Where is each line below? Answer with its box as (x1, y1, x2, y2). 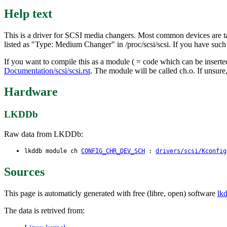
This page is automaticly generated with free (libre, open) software (4, 188, 217, 198)
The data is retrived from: (4, 206, 85, 215)
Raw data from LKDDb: (4, 130, 83, 139)
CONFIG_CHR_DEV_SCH (81, 147, 145, 155)
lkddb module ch (24, 147, 81, 155)
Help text (4, 7, 52, 20)
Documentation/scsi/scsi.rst (4, 66, 90, 75)
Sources (4, 165, 45, 178)
